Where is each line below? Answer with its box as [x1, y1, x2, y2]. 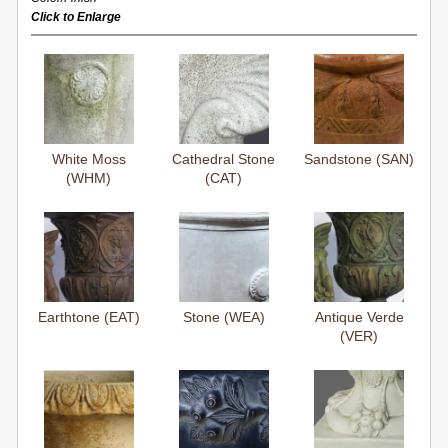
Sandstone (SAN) [304, 150, 415, 167]
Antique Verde [314, 308, 404, 325]
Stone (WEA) [182, 308, 265, 325]
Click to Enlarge [31, 9, 121, 24]
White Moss [51, 150, 126, 167]
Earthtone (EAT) [37, 308, 140, 325]
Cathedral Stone [172, 150, 276, 167]
